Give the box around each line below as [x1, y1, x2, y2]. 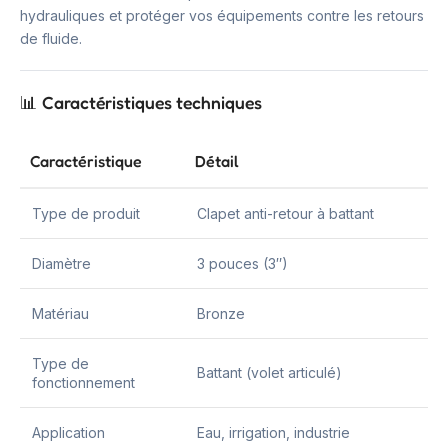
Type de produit [32, 205, 140, 222]
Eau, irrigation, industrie [197, 424, 350, 441]
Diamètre [32, 255, 91, 272]
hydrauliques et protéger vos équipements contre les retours [20, 7, 424, 24]
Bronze [197, 305, 245, 322]
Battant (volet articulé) [197, 364, 342, 381]
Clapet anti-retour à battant [197, 205, 374, 222]
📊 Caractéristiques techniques [20, 92, 262, 113]
